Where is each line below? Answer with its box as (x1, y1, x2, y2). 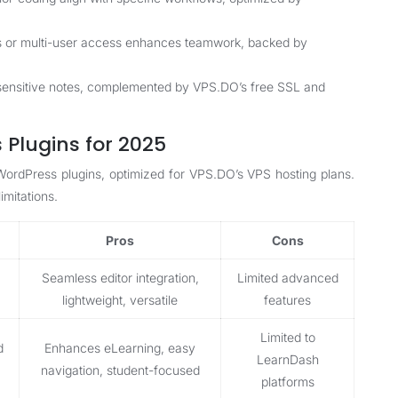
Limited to (259, 330, 315, 345)
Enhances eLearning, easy (44, 340, 195, 355)
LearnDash (256, 352, 319, 367)
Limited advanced (236, 270, 338, 285)
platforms (260, 374, 314, 389)
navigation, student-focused (40, 362, 200, 378)
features (264, 292, 311, 307)
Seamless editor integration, (41, 270, 199, 285)
